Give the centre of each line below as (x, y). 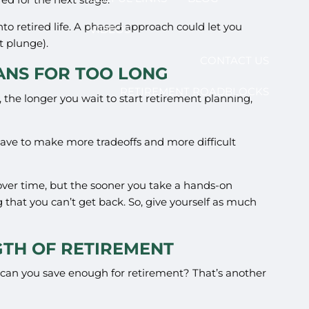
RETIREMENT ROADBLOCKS (194, 91)
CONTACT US (234, 60)
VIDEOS (110, 29)
